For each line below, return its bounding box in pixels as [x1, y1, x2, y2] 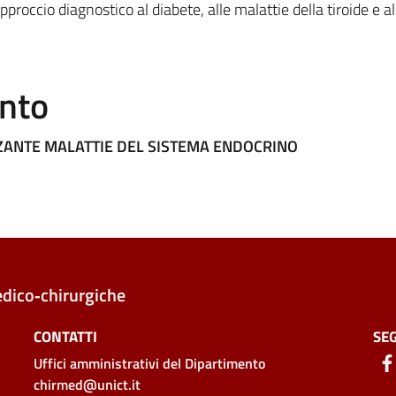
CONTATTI [33, 325, 97, 348]
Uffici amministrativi [33, 353, 159, 374]
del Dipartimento [158, 353, 265, 374]
